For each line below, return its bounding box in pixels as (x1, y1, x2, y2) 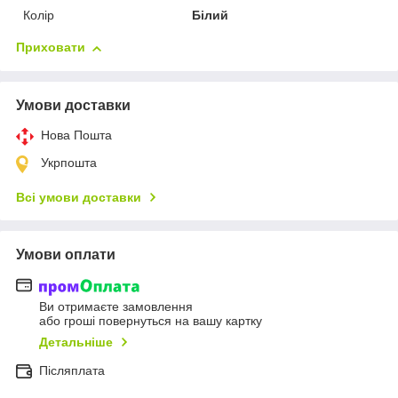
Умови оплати (16, 247, 115, 263)
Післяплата (39, 362, 105, 378)
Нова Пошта (41, 128, 112, 143)
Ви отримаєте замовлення (39, 298, 193, 314)
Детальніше (39, 334, 113, 349)
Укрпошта (41, 155, 97, 171)
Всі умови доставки (16, 190, 141, 205)
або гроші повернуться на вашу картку (39, 313, 262, 328)
